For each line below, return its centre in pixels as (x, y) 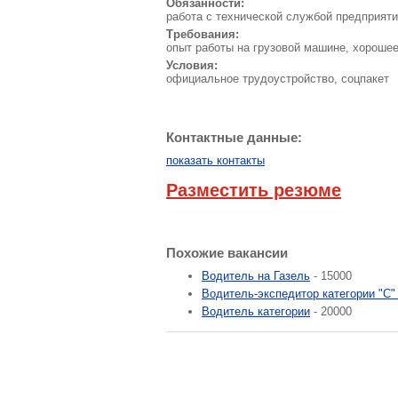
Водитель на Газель (256, 276)
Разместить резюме (254, 190)
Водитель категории (256, 311)
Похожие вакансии (227, 253)
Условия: (192, 65)
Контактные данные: (234, 137)
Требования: (203, 34)
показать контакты (215, 160)
